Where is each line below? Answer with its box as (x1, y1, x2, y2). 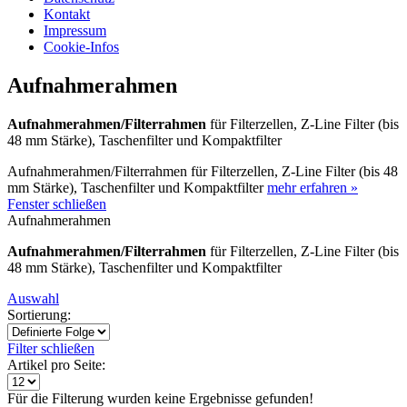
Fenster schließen (7, 195, 106, 212)
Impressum (44, 23, 106, 38)
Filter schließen (7, 340, 94, 356)
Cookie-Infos (44, 39, 119, 55)
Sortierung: (7, 306, 71, 323)
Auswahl (7, 290, 59, 306)
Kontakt (44, 6, 90, 22)
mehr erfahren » (267, 179, 358, 195)
